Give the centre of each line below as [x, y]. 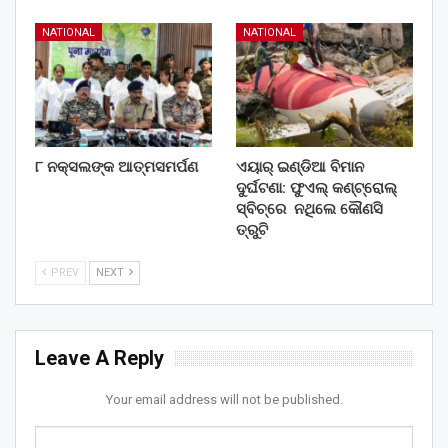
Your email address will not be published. [224, 399]
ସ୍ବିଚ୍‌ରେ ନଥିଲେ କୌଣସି [309, 208]
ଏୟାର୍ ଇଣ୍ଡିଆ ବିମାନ [300, 166]
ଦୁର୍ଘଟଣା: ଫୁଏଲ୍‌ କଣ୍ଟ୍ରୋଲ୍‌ [316, 187]
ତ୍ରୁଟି [252, 229]
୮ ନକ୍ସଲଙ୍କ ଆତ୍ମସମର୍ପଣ [116, 166]
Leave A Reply [99, 357]
